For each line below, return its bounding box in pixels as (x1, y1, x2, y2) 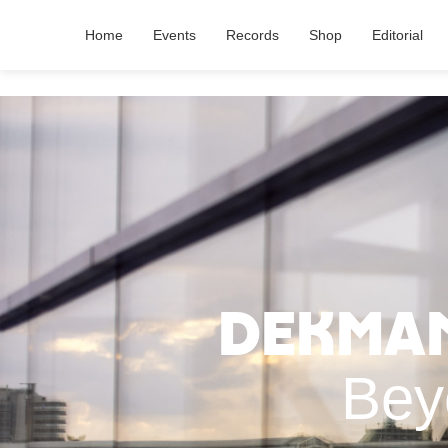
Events (153, 27, 196, 43)
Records (226, 27, 279, 43)
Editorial (372, 27, 423, 43)
